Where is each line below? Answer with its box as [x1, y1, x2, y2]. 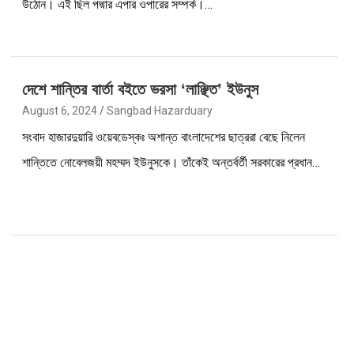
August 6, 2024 [21, 104, 97, 117]
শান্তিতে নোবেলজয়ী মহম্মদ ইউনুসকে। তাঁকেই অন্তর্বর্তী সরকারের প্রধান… [21, 154, 320, 170]
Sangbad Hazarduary [106, 104, 213, 117]
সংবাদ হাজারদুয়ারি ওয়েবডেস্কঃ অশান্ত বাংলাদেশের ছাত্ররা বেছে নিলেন [21, 129, 305, 145]
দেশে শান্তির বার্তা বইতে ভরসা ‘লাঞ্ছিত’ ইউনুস [21, 80, 258, 98]
